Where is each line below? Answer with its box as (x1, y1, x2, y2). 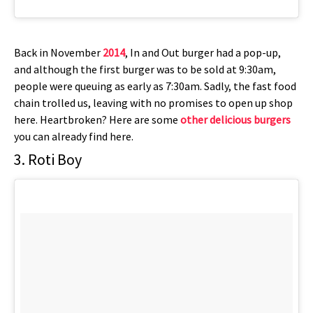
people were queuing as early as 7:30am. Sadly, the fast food (14, 79, 296, 94)
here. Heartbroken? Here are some (14, 112, 180, 127)
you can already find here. (14, 129, 133, 144)
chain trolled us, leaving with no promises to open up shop (14, 96, 293, 110)
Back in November (14, 45, 103, 60)
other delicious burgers (180, 112, 291, 127)
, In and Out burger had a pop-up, (125, 45, 281, 60)
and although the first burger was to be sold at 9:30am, (14, 62, 276, 77)
